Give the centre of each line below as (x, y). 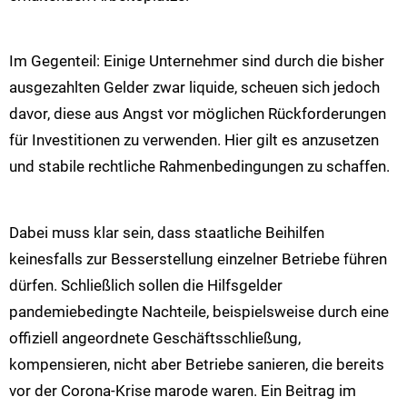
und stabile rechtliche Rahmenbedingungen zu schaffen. (199, 167)
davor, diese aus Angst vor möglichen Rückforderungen (198, 114)
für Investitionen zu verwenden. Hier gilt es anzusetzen (194, 140)
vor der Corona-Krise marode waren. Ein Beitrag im (183, 390)
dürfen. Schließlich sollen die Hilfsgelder (146, 285)
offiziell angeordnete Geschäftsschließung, (155, 338)
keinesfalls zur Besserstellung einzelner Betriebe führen (198, 258)
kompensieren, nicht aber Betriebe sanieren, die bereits (197, 364)
